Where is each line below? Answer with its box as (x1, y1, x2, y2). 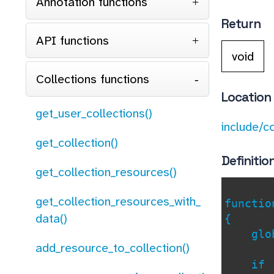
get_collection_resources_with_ (35, 193, 201, 209)
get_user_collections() (35, 105, 152, 121)
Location (221, 89, 271, 106)
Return (221, 15, 261, 32)
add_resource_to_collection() (35, 240, 190, 256)
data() (35, 210, 67, 226)
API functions (36, 32, 109, 48)
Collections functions (36, 71, 149, 87)
